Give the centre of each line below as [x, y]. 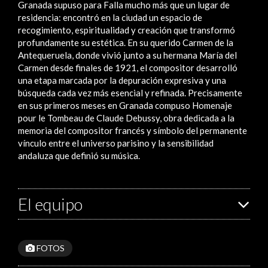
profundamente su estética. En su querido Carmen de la [126, 42]
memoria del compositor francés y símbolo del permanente [133, 130]
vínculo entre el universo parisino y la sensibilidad [116, 143]
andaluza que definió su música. [79, 156]
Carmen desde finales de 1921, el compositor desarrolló [128, 68]
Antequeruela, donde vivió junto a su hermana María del [127, 55]
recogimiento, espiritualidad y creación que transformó [127, 30]
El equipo [50, 204]
